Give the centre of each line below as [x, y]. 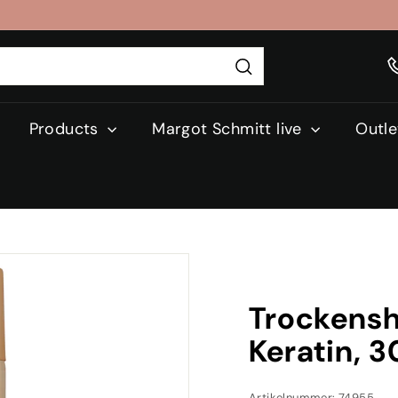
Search [267, 88]
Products [66, 129]
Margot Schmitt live [230, 129]
